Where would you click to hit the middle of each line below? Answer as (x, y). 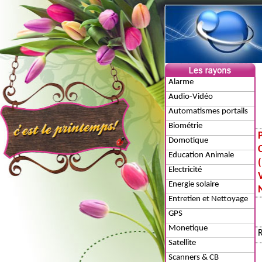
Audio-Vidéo (191, 97)
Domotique (188, 141)
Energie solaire (194, 185)
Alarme (181, 82)
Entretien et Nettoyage (208, 199)
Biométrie (185, 126)
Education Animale (201, 155)
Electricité (185, 170)
